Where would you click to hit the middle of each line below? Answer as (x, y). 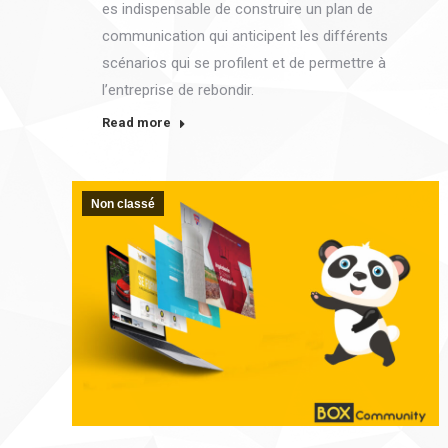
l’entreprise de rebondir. (178, 90)
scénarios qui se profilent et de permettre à (244, 63)
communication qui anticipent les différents (245, 36)
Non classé (123, 204)
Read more (136, 123)
